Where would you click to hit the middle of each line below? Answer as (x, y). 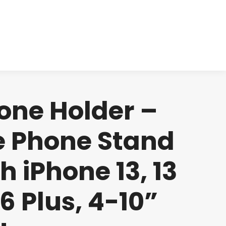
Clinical (49, 35)
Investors (106, 35)
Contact (164, 35)
